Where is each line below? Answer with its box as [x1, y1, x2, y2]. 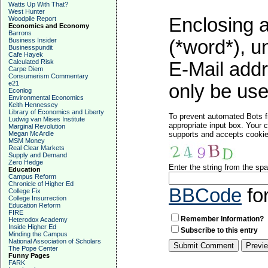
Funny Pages [8, 252, 50, 259]
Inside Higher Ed [8, 223, 56, 230]
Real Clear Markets [8, 144, 65, 151]
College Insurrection [8, 194, 66, 202]
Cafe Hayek [8, 51, 43, 58]
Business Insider [8, 36, 57, 44]
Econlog [8, 87, 32, 94]
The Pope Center [8, 245, 58, 252]
